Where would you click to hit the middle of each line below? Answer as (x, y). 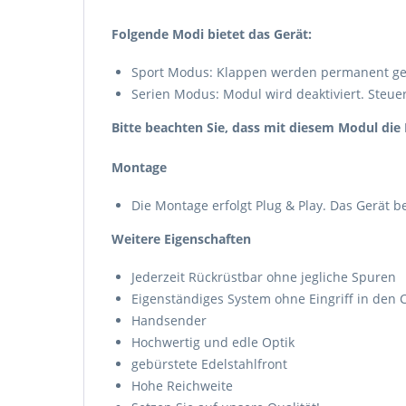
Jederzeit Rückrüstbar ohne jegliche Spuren (264, 277)
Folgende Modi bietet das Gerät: (212, 34)
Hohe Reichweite (182, 386)
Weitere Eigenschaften (181, 239)
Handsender (169, 320)
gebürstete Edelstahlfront (209, 364)
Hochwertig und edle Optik (213, 342)
